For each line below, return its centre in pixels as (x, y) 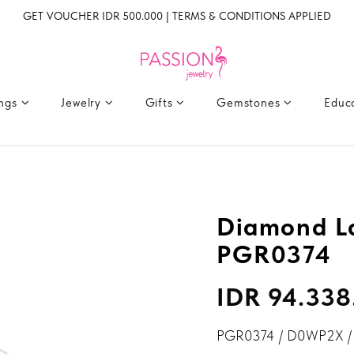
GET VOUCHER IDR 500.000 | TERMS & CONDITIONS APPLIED (177, 16)
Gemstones (250, 103)
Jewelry (83, 103)
